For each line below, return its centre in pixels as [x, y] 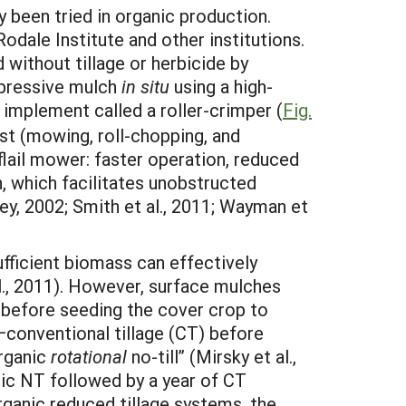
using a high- [223, 86]
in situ [148, 86]
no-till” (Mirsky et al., [212, 356]
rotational [89, 356]
